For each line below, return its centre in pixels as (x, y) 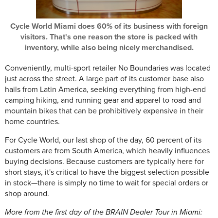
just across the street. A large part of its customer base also (104, 79)
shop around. (27, 194)
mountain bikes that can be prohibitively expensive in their (104, 111)
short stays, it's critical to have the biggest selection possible (107, 173)
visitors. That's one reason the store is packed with (109, 37)
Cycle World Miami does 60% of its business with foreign (109, 26)
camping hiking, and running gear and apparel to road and (103, 100)
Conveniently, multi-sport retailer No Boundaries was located (108, 68)
